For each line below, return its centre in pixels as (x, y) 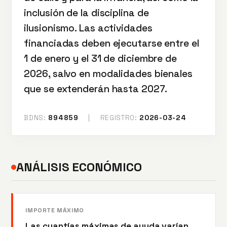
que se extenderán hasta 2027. (96, 89)
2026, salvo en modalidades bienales (108, 74)
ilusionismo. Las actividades (88, 28)
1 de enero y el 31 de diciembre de (100, 59)
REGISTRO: (119, 118)
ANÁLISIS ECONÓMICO (79, 167)
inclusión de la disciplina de (86, 13)
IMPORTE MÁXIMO (55, 210)
